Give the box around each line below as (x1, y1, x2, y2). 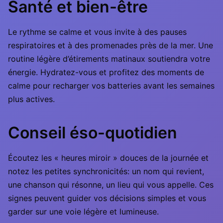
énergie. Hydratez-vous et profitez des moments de (8, 67, 204, 77)
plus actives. (8, 94, 55, 104)
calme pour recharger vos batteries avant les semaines (8, 81, 215, 91)
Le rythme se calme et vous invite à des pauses (8, 27, 187, 37)
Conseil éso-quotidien (8, 123, 177, 142)
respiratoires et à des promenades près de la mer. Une (8, 40, 213, 50)
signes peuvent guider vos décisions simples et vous (8, 193, 206, 203)
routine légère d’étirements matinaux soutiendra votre (8, 54, 210, 64)
